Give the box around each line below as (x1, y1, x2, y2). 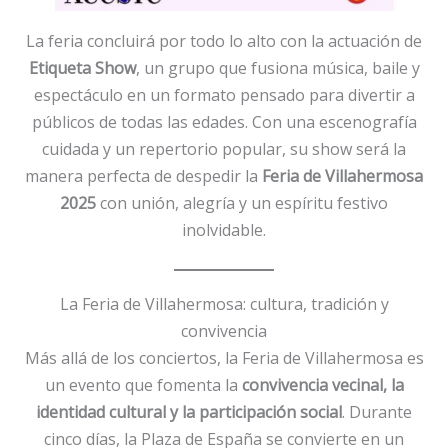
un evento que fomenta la (44, 374, 242, 397)
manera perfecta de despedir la (25, 164, 262, 187)
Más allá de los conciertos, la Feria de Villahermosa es (24, 347, 424, 370)
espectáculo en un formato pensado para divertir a (33, 83, 415, 106)
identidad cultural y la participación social (36, 401, 342, 424)
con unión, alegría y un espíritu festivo (96, 191, 388, 214)
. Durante (342, 401, 412, 424)
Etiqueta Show (28, 56, 136, 79)
